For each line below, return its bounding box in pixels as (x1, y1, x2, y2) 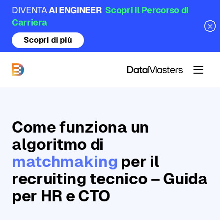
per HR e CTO (12, 187, 111, 205)
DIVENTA (12, 5, 47, 15)
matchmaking (12, 153, 118, 170)
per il (117, 153, 160, 170)
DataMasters (11, 77, 87, 92)
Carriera (12, 17, 48, 27)
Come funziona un (12, 118, 149, 136)
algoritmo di (12, 136, 104, 153)
